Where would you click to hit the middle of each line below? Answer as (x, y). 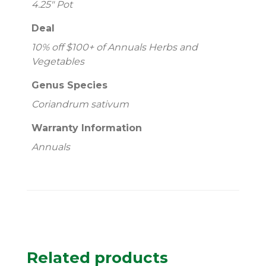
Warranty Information (86, 128)
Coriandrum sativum (80, 104)
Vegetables (58, 62)
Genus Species (69, 85)
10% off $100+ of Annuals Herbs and (114, 47)
